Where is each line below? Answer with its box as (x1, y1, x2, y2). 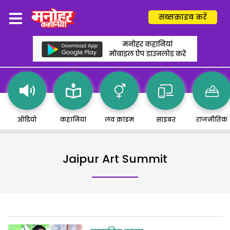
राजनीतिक (196, 115, 227, 124)
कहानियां (60, 115, 86, 124)
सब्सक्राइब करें (159, 12, 207, 22)
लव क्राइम (105, 115, 134, 124)
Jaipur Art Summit (63, 151, 167, 167)
